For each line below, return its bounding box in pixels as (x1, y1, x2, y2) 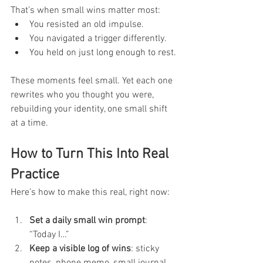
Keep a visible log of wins (29, 242, 131, 255)
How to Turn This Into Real (11, 146, 172, 163)
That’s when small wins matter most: (11, 4, 160, 16)
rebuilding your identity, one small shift (11, 103, 170, 115)
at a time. (11, 117, 48, 129)
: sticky (131, 242, 161, 255)
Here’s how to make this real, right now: (11, 186, 170, 198)
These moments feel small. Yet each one (11, 75, 175, 87)
